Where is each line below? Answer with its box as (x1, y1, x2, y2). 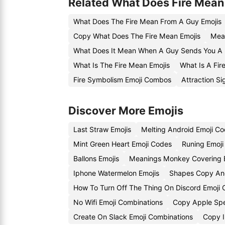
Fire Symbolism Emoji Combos (73, 75, 171, 84)
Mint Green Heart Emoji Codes (73, 140, 172, 148)
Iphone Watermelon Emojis (73, 169, 159, 177)
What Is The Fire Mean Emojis (73, 61, 170, 69)
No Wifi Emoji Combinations (73, 198, 163, 206)
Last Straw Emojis (73, 125, 131, 134)
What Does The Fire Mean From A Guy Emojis (73, 17, 221, 26)
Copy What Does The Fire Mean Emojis (73, 32, 200, 40)
